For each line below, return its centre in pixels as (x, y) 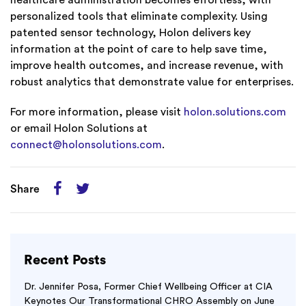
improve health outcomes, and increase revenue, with (147, 66)
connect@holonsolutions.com (86, 145)
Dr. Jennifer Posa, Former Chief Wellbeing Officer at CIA (148, 287)
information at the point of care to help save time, (139, 50)
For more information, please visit (97, 112)
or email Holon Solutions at (79, 129)
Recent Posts (65, 261)
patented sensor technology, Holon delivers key (130, 33)
